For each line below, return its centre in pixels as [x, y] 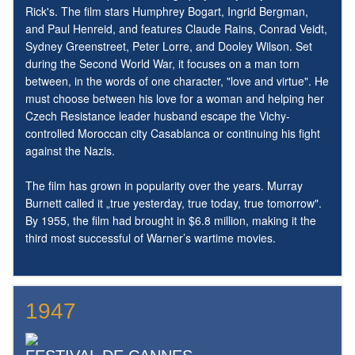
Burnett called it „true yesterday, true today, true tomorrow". [174, 203]
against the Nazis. [70, 151]
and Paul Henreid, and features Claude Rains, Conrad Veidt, [176, 29]
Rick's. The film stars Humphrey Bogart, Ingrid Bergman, [167, 11]
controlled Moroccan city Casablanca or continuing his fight [173, 134]
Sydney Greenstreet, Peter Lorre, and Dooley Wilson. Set [169, 46]
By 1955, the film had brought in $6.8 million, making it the [171, 221]
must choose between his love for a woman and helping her [175, 99]
